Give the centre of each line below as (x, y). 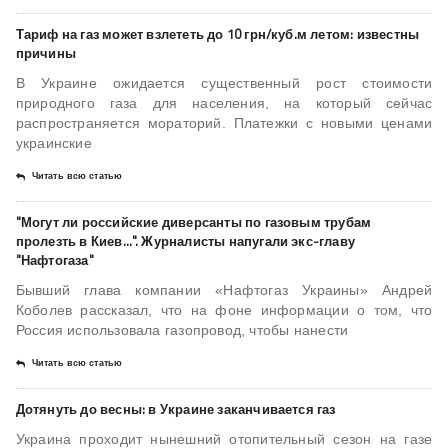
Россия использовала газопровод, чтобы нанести (182, 330)
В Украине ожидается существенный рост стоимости (224, 83)
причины (46, 53)
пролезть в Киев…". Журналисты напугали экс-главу (185, 241)
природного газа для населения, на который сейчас (224, 103)
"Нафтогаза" (54, 260)
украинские (53, 143)
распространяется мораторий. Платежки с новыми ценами (224, 123)
